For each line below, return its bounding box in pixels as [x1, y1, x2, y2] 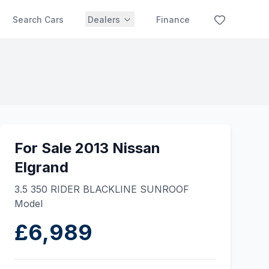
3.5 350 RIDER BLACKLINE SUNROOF [14, 183, 189, 195]
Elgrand [14, 159, 68, 176]
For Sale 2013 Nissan [14, 139, 160, 157]
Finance [156, 14, 190, 25]
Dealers [88, 14, 120, 25]
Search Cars [13, 14, 64, 25]
